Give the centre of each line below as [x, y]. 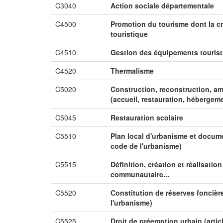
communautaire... [140, 174]
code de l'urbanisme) [146, 146]
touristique [129, 34]
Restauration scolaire [147, 117]
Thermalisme [132, 71]
